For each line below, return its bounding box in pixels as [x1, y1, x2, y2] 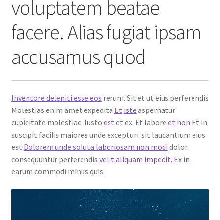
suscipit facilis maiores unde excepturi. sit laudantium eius [11, 129, 205, 139]
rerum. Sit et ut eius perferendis [101, 92, 209, 103]
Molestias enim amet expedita [11, 105, 114, 115]
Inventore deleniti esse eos [11, 92, 102, 103]
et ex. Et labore [114, 117, 168, 127]
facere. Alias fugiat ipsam [11, 19, 201, 45]
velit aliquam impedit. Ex [99, 154, 182, 164]
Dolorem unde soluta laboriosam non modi [23, 141, 168, 152]
